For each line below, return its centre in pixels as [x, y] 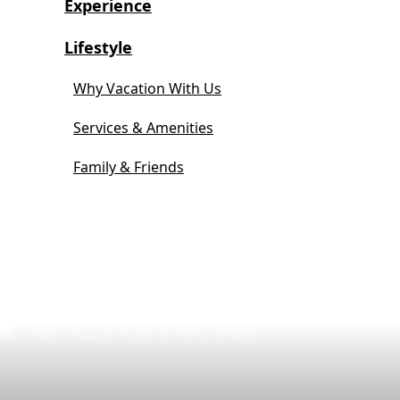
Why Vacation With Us [147, 88]
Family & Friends [129, 167]
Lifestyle [98, 47]
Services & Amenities [143, 128]
